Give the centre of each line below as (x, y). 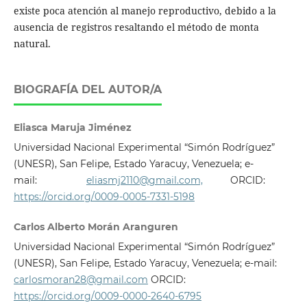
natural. (32, 44)
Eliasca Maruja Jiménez (72, 128)
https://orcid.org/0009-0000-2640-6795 (107, 296)
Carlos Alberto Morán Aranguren (96, 227)
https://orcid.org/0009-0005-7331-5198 (104, 197)
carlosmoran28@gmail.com (81, 280)
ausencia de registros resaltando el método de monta (136, 27)
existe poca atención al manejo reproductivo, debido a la (145, 11)
